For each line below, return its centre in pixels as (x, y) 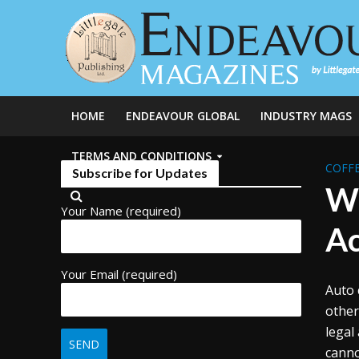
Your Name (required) (121, 211)
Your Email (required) (119, 274)
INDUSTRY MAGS (306, 116)
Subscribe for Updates (139, 173)
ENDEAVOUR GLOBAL (182, 116)
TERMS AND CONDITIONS (141, 156)
